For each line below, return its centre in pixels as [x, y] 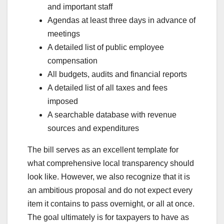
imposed [63, 101]
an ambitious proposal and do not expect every [110, 190]
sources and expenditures [93, 128]
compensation [72, 60]
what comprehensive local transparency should [111, 163]
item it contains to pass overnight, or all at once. [111, 203]
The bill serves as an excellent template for [103, 149]
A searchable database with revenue [112, 114]
